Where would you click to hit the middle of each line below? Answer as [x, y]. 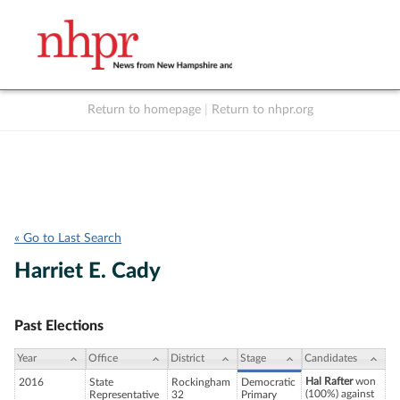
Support [318, 129]
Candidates [331, 358]
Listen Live [207, 129]
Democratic [268, 383]
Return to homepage [144, 110]
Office [103, 358]
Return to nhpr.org [262, 110]
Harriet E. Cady [87, 271]
